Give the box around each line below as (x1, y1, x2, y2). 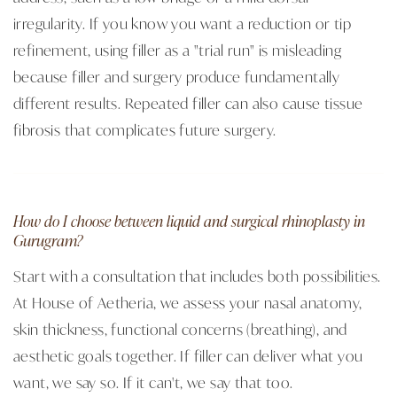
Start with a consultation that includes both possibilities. (13, 264, 381, 286)
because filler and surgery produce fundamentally (13, 65, 340, 87)
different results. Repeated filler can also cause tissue (13, 91, 363, 113)
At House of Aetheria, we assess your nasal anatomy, (13, 291, 362, 313)
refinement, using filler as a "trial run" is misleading (13, 38, 341, 60)
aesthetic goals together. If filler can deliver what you (13, 344, 363, 366)
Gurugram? (13, 229, 82, 251)
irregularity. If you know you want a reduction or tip (13, 12, 352, 34)
